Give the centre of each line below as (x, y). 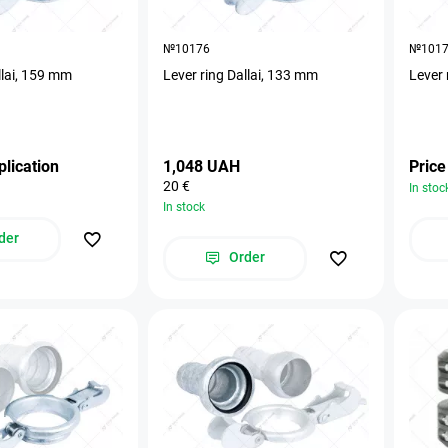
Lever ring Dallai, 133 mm (240, 74)
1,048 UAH (201, 166)
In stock (184, 206)
